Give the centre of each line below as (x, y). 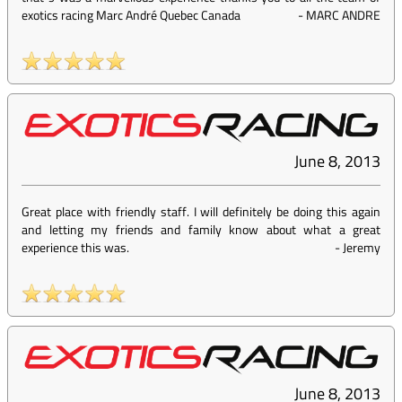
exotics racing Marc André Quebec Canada (131, 15)
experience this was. (75, 248)
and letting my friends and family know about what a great (201, 230)
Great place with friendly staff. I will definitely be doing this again (201, 212)
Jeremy (362, 248)
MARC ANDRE (343, 15)
